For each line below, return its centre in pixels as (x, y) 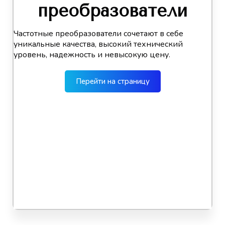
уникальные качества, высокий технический (98, 44)
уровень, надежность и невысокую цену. (92, 55)
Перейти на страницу (113, 82)
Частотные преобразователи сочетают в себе (98, 34)
